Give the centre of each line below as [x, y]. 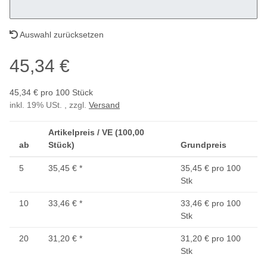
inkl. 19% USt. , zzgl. [49, 105]
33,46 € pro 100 [211, 204]
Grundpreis [204, 145]
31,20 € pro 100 [211, 239]
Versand [104, 105]
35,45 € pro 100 [211, 168]
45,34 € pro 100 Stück [51, 93]
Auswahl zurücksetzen [61, 35]
